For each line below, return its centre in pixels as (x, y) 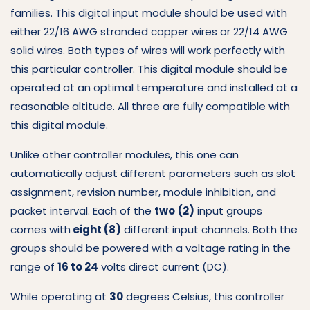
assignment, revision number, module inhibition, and (143, 192)
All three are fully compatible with (204, 106)
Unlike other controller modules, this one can (125, 154)
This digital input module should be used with (171, 12)
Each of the (124, 210)
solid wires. (39, 50)
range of (34, 266)
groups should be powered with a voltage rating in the (151, 248)
